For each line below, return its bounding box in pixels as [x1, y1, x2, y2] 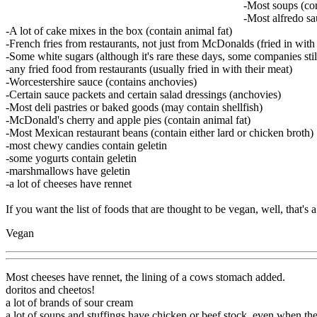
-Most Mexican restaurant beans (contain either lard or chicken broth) [6, 126, 313, 139]
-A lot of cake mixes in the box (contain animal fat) [6, 24, 232, 37]
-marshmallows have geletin [6, 164, 130, 177]
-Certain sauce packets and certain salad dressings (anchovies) [6, 88, 281, 100]
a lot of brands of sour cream [6, 296, 133, 309]
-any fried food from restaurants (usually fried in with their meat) [6, 62, 292, 75]
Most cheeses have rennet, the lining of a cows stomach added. [6, 270, 285, 283]
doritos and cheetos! [6, 283, 95, 296]
